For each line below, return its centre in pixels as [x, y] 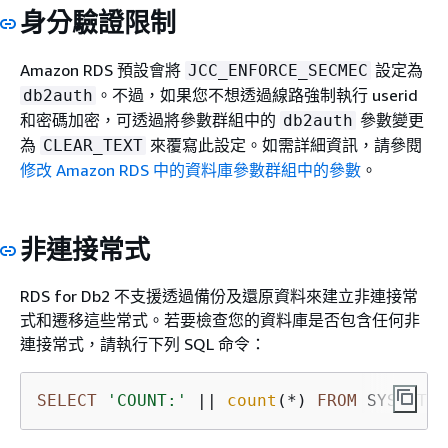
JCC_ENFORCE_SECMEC [278, 70]
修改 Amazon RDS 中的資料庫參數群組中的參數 [190, 169]
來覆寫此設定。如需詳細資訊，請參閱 [284, 144]
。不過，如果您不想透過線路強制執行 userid [257, 94]
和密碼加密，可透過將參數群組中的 [150, 119]
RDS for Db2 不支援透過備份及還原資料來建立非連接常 [219, 296]
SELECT [67, 400]
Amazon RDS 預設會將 [102, 69]
